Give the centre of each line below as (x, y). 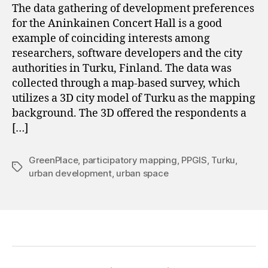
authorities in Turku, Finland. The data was (122, 68)
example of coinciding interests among (111, 38)
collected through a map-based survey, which (126, 83)
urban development (70, 173)
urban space (142, 173)
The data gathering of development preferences (133, 8)
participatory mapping (130, 160)
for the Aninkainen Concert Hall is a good (117, 23)
